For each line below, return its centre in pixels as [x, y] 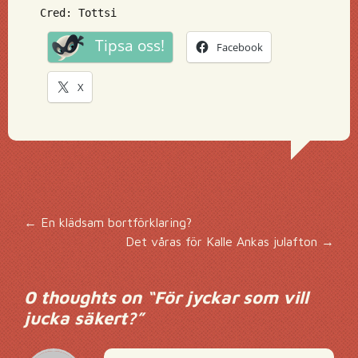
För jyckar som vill [231, 297]
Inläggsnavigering [171, 237]
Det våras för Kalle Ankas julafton [223, 241]
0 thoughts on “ [89, 297]
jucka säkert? [80, 318]
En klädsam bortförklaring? [114, 222]
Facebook [240, 47]
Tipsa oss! [130, 46]
